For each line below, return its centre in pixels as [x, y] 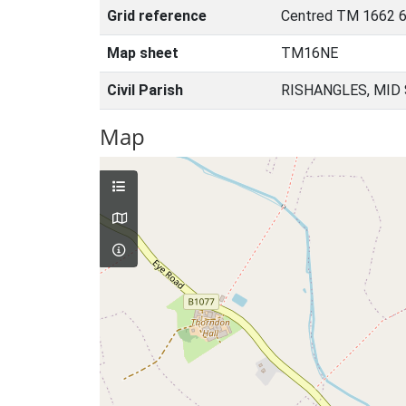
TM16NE [309, 53]
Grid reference [157, 16]
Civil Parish [145, 90]
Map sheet [143, 53]
